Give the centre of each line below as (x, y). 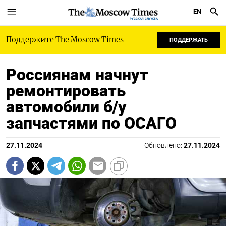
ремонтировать (66, 91)
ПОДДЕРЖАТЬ (189, 40)
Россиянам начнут (77, 75)
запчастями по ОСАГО (91, 123)
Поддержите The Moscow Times (65, 40)
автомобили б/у (66, 107)
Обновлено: (164, 146)
